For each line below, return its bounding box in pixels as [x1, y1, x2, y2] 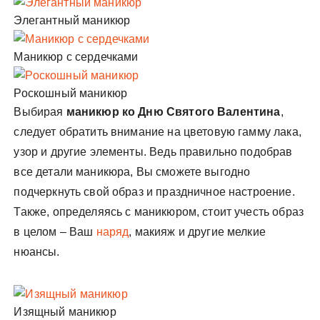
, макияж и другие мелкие [129, 226, 266, 239]
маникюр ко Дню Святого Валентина [66, 106, 281, 119]
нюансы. [14, 246, 60, 259]
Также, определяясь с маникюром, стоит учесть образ [14, 206, 304, 219]
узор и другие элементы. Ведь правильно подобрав [14, 146, 293, 159]
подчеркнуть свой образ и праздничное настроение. [14, 186, 295, 199]
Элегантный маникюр [14, 14, 131, 26]
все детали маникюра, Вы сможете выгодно [14, 166, 251, 179]
